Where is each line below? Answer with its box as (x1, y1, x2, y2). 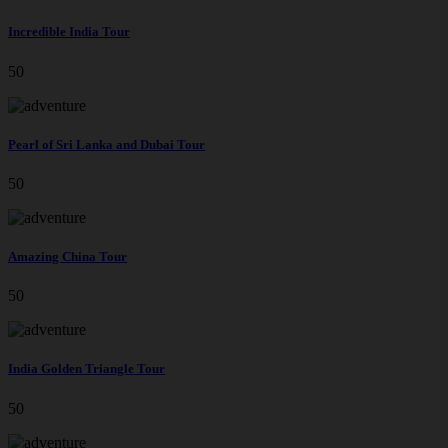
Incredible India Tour (8, 24, 130, 40)
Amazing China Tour (8, 249, 127, 265)
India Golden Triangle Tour (8, 361, 165, 377)
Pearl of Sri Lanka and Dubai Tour (8, 136, 205, 152)
